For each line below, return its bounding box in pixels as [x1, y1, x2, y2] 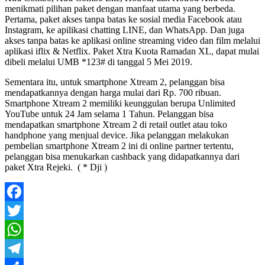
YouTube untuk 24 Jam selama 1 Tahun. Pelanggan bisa [5, 108, 214, 119]
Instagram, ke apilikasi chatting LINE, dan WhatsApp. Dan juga [5, 24, 244, 35]
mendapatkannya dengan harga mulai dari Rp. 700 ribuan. [5, 87, 221, 98]
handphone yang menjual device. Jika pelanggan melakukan [5, 130, 229, 140]
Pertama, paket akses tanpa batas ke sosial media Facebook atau [5, 14, 242, 24]
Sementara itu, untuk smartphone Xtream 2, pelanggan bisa [5, 76, 225, 87]
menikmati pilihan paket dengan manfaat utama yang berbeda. [5, 3, 235, 14]
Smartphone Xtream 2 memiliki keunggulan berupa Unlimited [5, 98, 235, 108]
